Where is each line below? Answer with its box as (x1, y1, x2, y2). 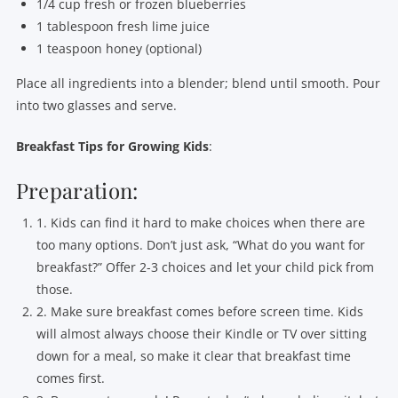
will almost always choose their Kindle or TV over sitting (36, 325, 368, 343)
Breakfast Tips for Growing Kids (15, 137, 209, 155)
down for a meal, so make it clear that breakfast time (36, 347, 352, 365)
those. (36, 281, 74, 298)
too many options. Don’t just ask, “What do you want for (36, 236, 366, 254)
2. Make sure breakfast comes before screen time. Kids (36, 303, 364, 321)
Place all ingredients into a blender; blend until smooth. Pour (15, 74, 380, 92)
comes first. (36, 370, 106, 387)
